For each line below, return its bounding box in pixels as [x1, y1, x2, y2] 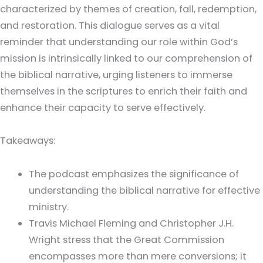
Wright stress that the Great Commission [29, 233, 225, 247]
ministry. [29, 200, 69, 214]
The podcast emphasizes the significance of [29, 167, 240, 181]
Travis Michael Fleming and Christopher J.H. [29, 217, 234, 231]
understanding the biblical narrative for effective [29, 184, 261, 198]
